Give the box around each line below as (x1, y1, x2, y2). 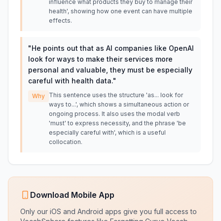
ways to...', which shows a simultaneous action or (49, 101, 189, 108)
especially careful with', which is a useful (49, 129, 166, 136)
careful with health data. (28, 76, 113, 85)
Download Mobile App (30, 190, 114, 200)
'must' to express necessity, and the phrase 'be (49, 119, 186, 127)
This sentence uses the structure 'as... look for (49, 91, 183, 99)
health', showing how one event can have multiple (49, 7, 192, 15)
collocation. (49, 138, 82, 146)
